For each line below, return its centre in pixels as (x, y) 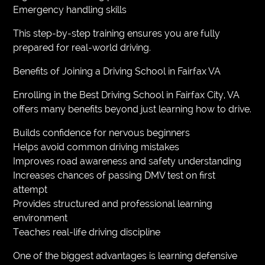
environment (41, 218)
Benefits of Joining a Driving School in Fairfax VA (117, 71)
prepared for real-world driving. (82, 47)
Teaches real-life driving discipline (87, 232)
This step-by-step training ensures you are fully (117, 33)
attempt (30, 189)
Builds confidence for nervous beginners (102, 132)
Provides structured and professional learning (113, 203)
